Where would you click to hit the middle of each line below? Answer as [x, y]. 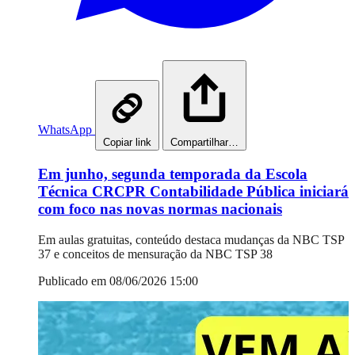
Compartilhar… [204, 143]
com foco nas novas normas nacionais [160, 208]
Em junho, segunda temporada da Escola [173, 174]
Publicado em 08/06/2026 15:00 [118, 281]
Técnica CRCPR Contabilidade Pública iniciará [193, 191]
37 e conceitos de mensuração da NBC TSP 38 [155, 254]
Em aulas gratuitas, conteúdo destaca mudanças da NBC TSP [191, 239]
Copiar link [127, 143]
